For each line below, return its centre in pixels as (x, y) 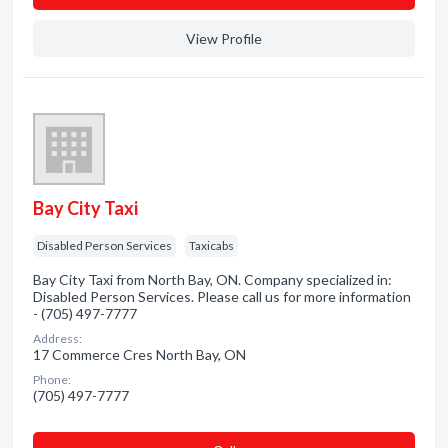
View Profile (224, 38)
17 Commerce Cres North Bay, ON (139, 354)
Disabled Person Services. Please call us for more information (222, 296)
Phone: (52, 379)
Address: (57, 338)
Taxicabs (211, 245)
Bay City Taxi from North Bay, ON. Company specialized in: (212, 279)
